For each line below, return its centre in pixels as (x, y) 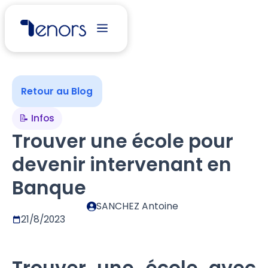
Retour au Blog (57, 91)
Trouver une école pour (122, 141)
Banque (49, 188)
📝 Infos (37, 118)
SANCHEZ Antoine (137, 206)
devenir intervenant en (121, 165)
